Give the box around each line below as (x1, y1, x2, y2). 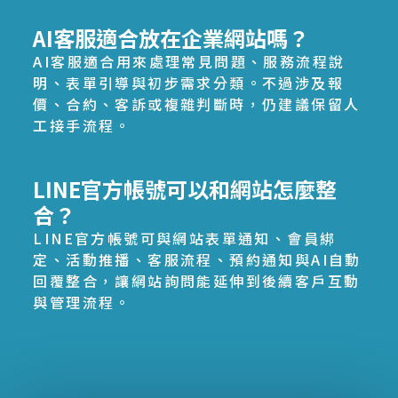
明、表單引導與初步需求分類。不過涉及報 (33, 71, 345, 93)
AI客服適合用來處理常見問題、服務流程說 (33, 50, 346, 72)
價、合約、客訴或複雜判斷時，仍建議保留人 (33, 92, 361, 115)
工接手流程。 (33, 114, 131, 136)
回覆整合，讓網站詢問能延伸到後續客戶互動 (33, 269, 361, 291)
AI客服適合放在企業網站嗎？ (33, 21, 310, 53)
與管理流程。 (33, 291, 131, 313)
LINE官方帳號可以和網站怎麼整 (33, 172, 338, 204)
